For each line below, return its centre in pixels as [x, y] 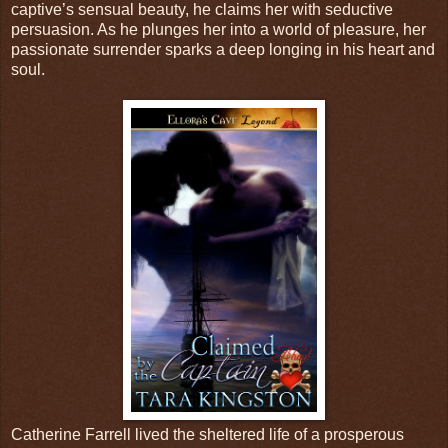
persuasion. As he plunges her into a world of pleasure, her [218, 29]
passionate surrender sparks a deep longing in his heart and [223, 49]
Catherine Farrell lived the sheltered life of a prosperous [207, 434]
